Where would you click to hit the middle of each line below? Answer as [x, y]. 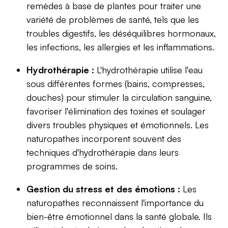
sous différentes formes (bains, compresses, [116, 83]
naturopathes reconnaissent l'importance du [115, 202]
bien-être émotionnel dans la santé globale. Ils [119, 216]
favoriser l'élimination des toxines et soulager [116, 111]
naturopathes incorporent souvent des [104, 138]
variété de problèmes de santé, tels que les [113, 19]
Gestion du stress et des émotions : [103, 189]
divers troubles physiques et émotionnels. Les [118, 124]
